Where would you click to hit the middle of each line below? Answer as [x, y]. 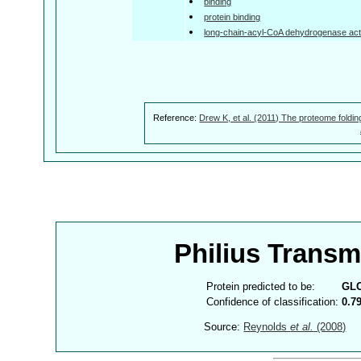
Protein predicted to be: [261, 286]
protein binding [232, 17]
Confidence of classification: [273, 301]
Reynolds [267, 327]
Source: [224, 327]
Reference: [176, 117]
